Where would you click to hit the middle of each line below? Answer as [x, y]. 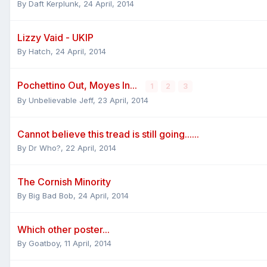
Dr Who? [45, 148]
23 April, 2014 [123, 100]
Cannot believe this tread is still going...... [108, 134]
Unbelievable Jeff [61, 100]
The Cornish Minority [64, 181]
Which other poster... [63, 229]
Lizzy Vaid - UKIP [55, 37]
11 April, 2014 [88, 243]
